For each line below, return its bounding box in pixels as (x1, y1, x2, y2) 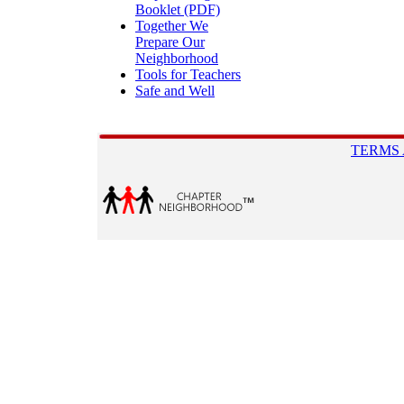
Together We (135, 18, 208, 33)
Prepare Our (135, 34, 205, 50)
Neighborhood (135, 50, 218, 66)
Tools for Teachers (135, 67, 241, 82)
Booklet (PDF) (135, 2, 220, 17)
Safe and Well (135, 83, 215, 98)
